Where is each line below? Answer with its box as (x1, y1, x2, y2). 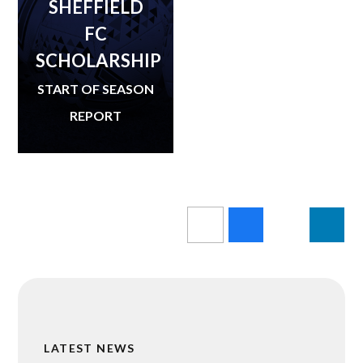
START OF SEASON (37, 80, 155, 96)
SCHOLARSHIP (36, 49, 162, 71)
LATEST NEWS (44, 340, 135, 355)
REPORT (70, 107, 122, 123)
